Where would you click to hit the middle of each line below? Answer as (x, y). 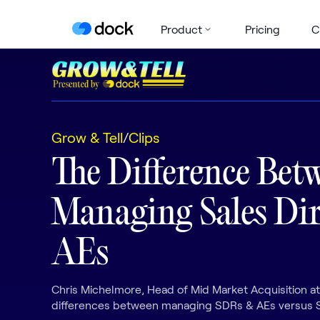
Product (181, 29)
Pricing (262, 29)
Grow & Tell (87, 137)
